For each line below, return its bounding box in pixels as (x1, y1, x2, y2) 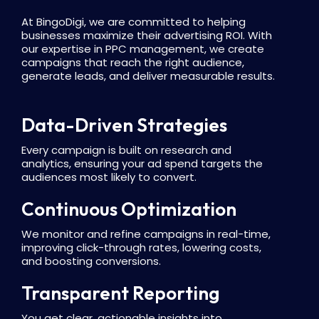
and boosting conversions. (21, 253, 161, 269)
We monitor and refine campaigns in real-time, (21, 226, 271, 242)
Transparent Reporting (21, 281, 219, 305)
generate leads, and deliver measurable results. (21, 68, 275, 84)
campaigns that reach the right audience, (21, 55, 244, 70)
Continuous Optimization (21, 197, 236, 221)
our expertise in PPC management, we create (21, 41, 264, 57)
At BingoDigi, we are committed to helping (21, 14, 246, 30)
